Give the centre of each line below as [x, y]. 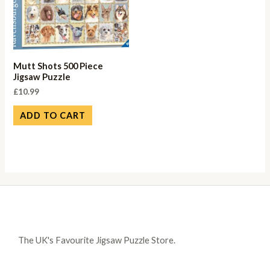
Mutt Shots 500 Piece [58, 66]
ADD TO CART [53, 115]
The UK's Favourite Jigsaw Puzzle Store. [97, 240]
